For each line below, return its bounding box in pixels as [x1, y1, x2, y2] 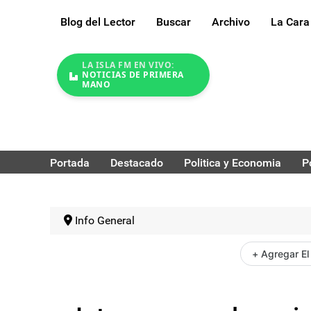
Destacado [110, 155, 163, 169]
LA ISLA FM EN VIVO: [82, 59, 174, 72]
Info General [75, 213, 135, 227]
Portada [50, 155, 90, 169]
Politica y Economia [184, 155, 281, 169]
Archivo [212, 15, 250, 29]
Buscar [156, 15, 191, 29]
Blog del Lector [60, 15, 135, 29]
